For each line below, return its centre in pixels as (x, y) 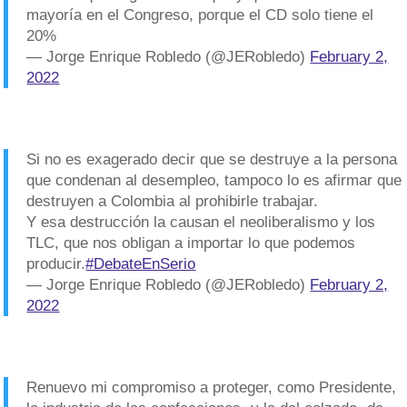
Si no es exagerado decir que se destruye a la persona (212, 159)
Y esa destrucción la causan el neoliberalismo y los (201, 222)
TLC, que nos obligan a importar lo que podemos (191, 243)
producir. (56, 264)
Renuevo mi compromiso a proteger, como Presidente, (212, 387)
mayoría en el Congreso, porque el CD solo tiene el (200, 15)
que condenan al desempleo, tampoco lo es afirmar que (214, 180)
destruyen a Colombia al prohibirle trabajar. (173, 201)
